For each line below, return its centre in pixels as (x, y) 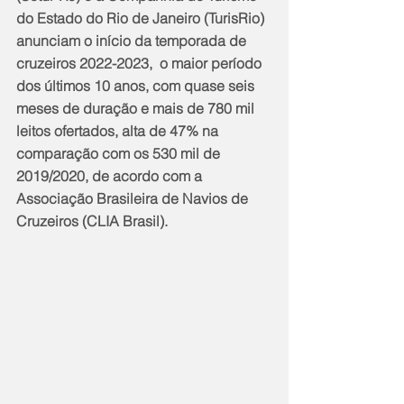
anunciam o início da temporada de (133, 40)
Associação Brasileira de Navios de (134, 198)
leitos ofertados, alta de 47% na (119, 130)
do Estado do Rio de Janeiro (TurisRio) (142, 18)
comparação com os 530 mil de (120, 153)
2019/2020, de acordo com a (111, 175)
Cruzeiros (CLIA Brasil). (92, 220)
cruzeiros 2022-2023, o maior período (141, 63)
